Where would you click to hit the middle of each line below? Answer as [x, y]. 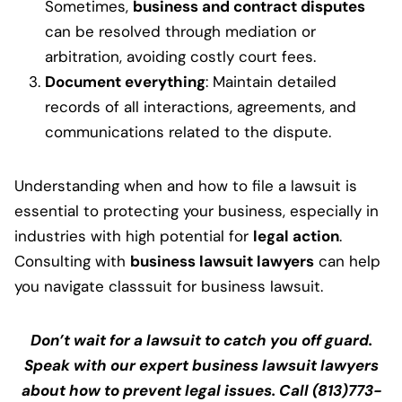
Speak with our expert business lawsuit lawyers [201, 365]
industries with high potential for [134, 236]
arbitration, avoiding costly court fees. [180, 56]
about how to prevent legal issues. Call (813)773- [201, 390]
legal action [296, 236]
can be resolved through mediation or [180, 31]
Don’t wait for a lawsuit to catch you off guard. [201, 340]
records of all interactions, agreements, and [201, 106]
